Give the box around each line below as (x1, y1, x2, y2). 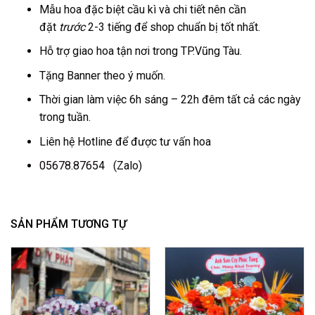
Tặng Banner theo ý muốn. (39, 68, 165, 82)
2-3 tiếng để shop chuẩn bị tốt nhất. (87, 20, 260, 34)
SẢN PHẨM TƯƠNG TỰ (11, 217, 127, 231)
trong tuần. (39, 110, 91, 124)
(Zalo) (104, 159, 142, 173)
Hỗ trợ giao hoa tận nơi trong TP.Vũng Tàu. (39, 44, 242, 58)
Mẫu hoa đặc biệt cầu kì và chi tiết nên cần (39, 2, 246, 16)
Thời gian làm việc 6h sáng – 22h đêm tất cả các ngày (39, 93, 301, 107)
